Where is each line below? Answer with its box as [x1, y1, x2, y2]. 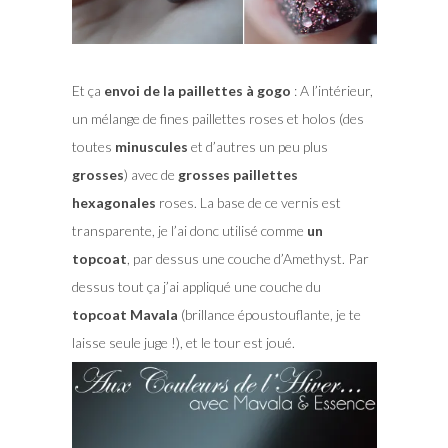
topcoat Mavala [71, 306, 178, 324]
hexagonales [71, 194, 156, 212]
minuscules [111, 138, 188, 156]
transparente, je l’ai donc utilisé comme [71, 222, 304, 240]
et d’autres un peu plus [187, 138, 328, 156]
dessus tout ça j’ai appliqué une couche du [71, 278, 321, 296]
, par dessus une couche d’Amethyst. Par [126, 250, 369, 268]
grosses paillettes [177, 166, 298, 184]
